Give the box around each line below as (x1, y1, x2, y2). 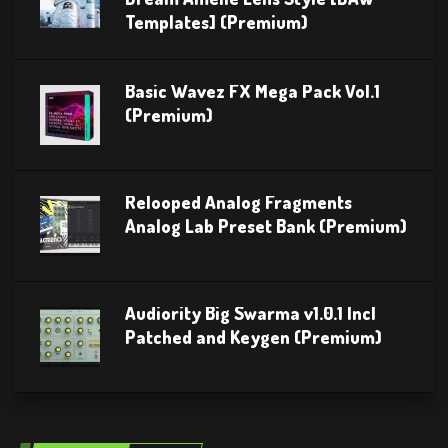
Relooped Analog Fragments (125, 191, 352, 214)
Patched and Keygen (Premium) (125, 326, 382, 349)
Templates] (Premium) (125, 11, 308, 34)
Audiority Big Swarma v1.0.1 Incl (125, 302, 376, 325)
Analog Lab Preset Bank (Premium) (125, 215, 407, 238)
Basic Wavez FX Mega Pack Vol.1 (125, 80, 380, 103)
